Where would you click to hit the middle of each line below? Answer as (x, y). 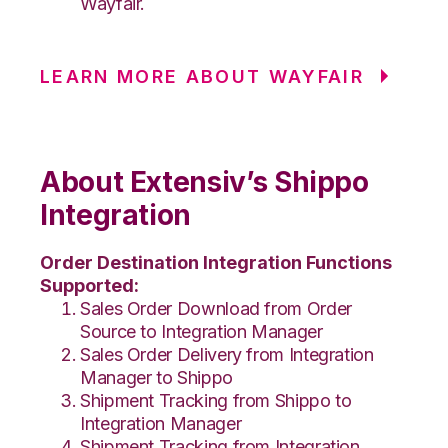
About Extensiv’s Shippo (204, 181)
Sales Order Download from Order (216, 308)
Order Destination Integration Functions (216, 262)
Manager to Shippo (156, 377)
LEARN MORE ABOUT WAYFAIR (202, 76)
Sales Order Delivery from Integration (227, 354)
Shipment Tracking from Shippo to (216, 400)
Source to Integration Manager (201, 331)
